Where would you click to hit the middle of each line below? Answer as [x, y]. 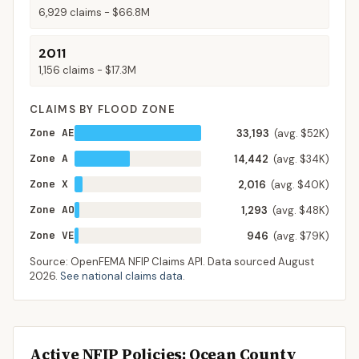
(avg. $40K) [300, 185]
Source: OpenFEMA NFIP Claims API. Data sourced [154, 262]
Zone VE [52, 235]
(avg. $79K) [301, 236]
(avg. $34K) [301, 159]
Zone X [49, 184]
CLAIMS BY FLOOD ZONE [103, 109]
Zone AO [52, 210]
